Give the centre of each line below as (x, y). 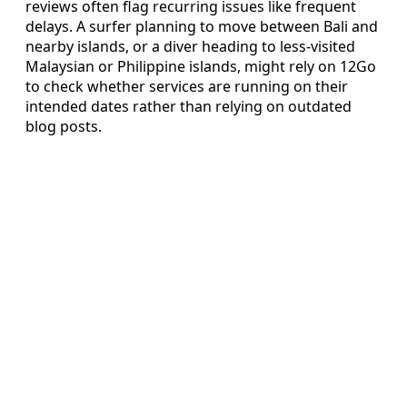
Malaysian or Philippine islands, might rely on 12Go (201, 66)
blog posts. (64, 126)
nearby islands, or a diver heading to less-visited (190, 46)
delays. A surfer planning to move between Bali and (202, 26)
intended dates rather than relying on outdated (189, 106)
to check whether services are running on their (187, 86)
